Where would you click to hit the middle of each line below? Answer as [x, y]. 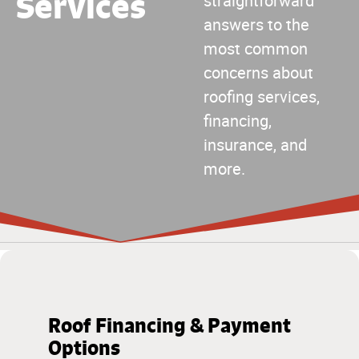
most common [256, 49]
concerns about [258, 73]
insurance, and [255, 145]
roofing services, [262, 97]
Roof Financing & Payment [169, 326]
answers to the [256, 25]
